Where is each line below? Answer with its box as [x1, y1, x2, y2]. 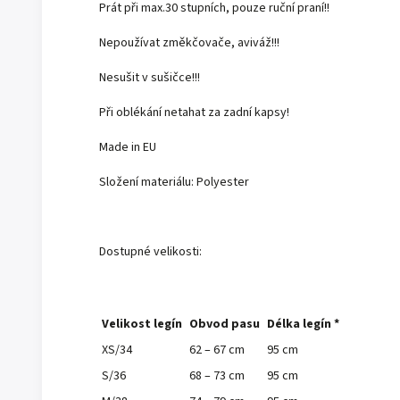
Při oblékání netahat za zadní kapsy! [99, 103, 289, 121]
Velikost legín [102, 314, 182, 333]
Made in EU [99, 137, 156, 156]
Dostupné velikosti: [99, 242, 202, 261]
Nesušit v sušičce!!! [99, 68, 200, 87]
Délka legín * [267, 314, 339, 333]
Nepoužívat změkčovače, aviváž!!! [99, 33, 279, 52]
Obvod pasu [189, 314, 260, 333]
